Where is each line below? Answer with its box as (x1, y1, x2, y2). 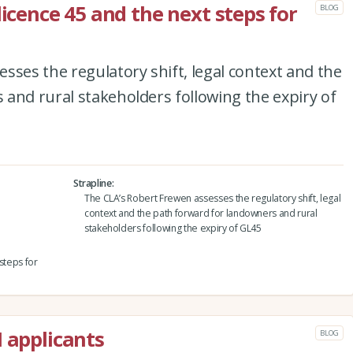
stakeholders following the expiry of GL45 (84, 221, 262, 235)
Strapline (72, 176, 112, 190)
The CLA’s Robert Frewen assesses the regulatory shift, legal (84, 191, 341, 205)
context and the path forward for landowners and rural (84, 206, 318, 220)
